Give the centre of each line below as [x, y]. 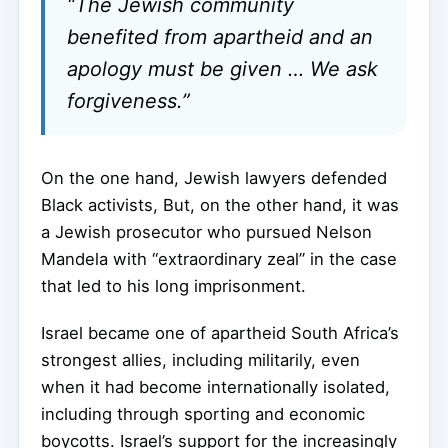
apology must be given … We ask [222, 68]
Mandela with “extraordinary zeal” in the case [219, 258]
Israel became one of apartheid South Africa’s [220, 332]
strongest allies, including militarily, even [200, 359]
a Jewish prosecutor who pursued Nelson [206, 231]
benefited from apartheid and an [220, 36]
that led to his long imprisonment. [173, 285]
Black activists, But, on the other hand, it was [220, 204]
